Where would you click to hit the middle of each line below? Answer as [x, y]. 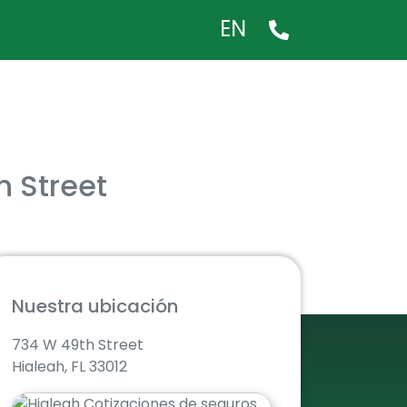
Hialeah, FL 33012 [69, 367]
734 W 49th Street [77, 345]
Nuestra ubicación [94, 306]
